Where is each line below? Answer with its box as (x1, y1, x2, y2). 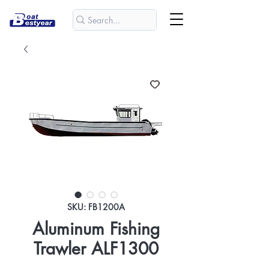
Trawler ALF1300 (34, 238, 159, 259)
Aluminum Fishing (32, 218, 160, 240)
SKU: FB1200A (67, 201, 125, 213)
